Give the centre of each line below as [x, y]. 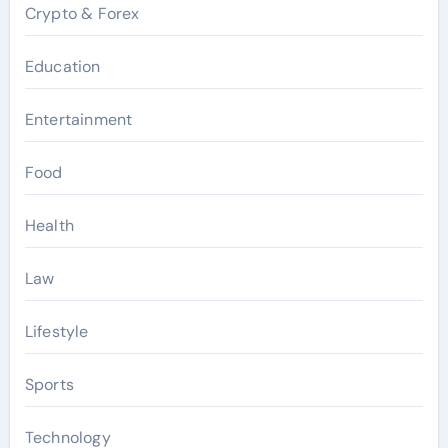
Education [62, 67]
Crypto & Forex [82, 14]
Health [49, 226]
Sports [49, 385]
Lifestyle [56, 332]
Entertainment [78, 120]
